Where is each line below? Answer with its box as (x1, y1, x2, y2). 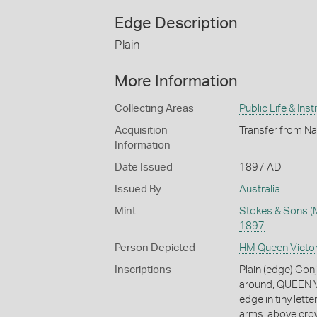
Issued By (115, 183, 161, 195)
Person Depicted (115, 242, 195, 253)
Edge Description (115, 16, 238, 32)
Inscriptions (115, 264, 171, 275)
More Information (115, 73, 238, 89)
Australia (238, 183, 280, 195)
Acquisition (115, 125, 168, 136)
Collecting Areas (115, 103, 194, 114)
